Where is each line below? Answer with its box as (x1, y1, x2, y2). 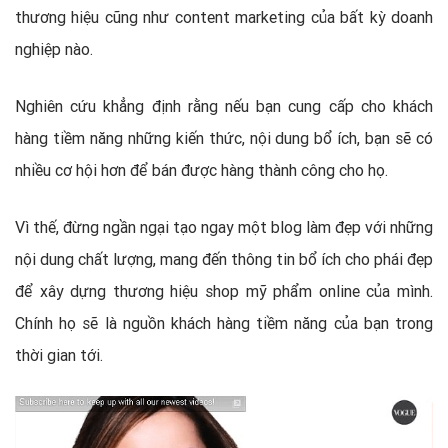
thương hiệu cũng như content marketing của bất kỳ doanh (15, 6, 433, 27)
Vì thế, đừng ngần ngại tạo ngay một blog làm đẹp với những (15, 216, 433, 237)
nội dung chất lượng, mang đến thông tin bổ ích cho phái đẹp (15, 248, 433, 269)
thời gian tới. (15, 344, 103, 365)
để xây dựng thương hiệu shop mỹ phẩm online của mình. (15, 280, 433, 301)
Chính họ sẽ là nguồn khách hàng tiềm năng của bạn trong (15, 312, 433, 333)
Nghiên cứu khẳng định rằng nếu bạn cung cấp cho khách (15, 95, 433, 116)
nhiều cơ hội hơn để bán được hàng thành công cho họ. (15, 159, 388, 180)
